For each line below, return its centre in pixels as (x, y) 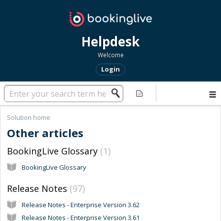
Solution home (29, 117)
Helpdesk (110, 41)
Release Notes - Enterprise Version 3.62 (81, 204)
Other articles (45, 133)
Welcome (110, 55)
